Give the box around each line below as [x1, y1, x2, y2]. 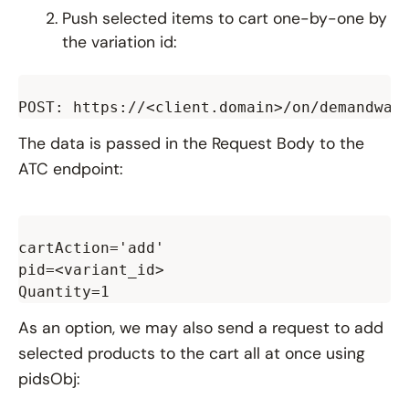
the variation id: [62, 31, 177, 52]
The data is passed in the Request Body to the [18, 132, 364, 153]
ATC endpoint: [18, 158, 123, 179]
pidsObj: [18, 368, 80, 389]
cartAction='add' [18, 238, 164, 257]
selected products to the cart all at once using [18, 342, 365, 363]
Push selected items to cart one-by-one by [62, 7, 387, 28]
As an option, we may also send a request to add [18, 317, 383, 338]
